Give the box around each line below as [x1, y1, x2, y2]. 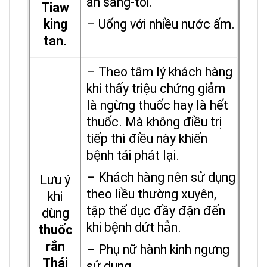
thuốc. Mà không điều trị [86, 114, 222, 130]
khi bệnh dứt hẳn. [86, 220, 181, 235]
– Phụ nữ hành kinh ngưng [86, 242, 229, 257]
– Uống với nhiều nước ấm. [86, 17, 235, 32]
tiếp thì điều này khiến [86, 131, 207, 147]
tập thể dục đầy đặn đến [86, 203, 225, 219]
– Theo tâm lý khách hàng [86, 64, 232, 80]
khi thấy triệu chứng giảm [86, 81, 225, 97]
